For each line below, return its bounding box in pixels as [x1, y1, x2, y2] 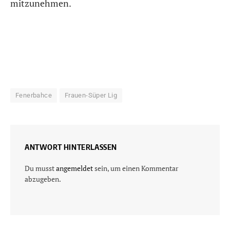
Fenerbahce [15, 91, 52, 99]
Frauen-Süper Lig [64, 91, 118, 99]
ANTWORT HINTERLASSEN [25, 142, 117, 151]
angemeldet [56, 163, 93, 173]
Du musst [25, 163, 56, 173]
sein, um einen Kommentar [93, 163, 178, 173]
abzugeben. [25, 174, 61, 184]
